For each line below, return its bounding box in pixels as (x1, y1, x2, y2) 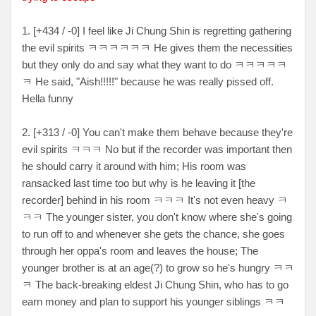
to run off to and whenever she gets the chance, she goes (22, 228, 285, 240)
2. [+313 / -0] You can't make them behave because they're (22, 126, 293, 138)
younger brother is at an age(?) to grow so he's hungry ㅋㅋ (22, 262, 294, 274)
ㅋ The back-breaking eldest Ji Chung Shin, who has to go (22, 279, 288, 291)
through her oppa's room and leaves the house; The (22, 245, 258, 257)
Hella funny (22, 92, 73, 104)
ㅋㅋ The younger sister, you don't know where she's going (22, 211, 292, 223)
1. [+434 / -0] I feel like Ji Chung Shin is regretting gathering (22, 25, 291, 37)
